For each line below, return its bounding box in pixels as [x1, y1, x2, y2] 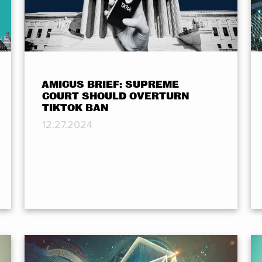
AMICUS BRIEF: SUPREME [41, 78, 179, 90]
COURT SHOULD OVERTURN [42, 90, 189, 102]
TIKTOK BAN [42, 102, 109, 113]
